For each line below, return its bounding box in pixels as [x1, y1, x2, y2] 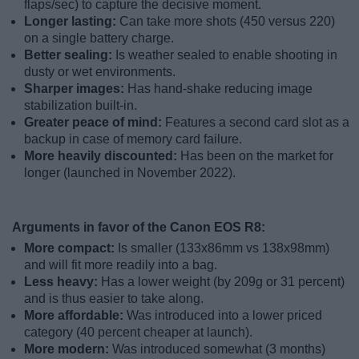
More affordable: [24, 309, 127, 323]
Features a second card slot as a [165, 115, 349, 130]
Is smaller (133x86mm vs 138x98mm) [118, 241, 329, 256]
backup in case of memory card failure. [24, 132, 242, 147]
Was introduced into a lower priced [127, 309, 322, 323]
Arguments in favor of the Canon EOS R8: [12, 220, 265, 235]
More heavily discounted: [24, 149, 180, 163]
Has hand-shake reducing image [127, 82, 313, 96]
